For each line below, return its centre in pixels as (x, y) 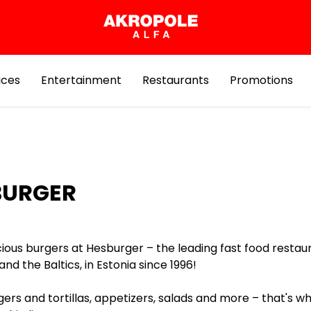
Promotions (261, 80)
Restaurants (175, 80)
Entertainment (81, 80)
